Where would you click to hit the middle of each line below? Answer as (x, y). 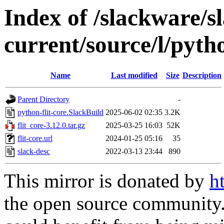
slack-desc (34, 151)
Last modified (134, 75)
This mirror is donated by (107, 181)
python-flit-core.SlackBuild (60, 112)
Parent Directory (43, 99)
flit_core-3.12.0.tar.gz (51, 125)
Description (202, 75)
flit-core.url (35, 138)
